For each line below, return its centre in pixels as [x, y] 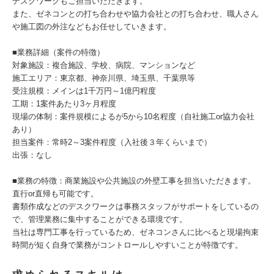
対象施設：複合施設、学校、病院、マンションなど [104, 65]
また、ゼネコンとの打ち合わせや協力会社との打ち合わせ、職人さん [135, 14]
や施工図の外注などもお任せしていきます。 [92, 27]
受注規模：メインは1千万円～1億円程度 [84, 91]
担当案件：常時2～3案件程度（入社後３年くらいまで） [112, 142]
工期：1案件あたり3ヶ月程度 [64, 104]
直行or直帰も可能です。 [55, 194]
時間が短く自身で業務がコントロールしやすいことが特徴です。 [128, 245]
